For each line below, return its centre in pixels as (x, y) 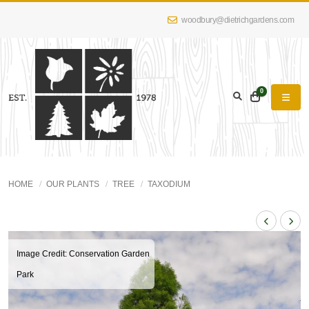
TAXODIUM (169, 184)
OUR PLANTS (73, 184)
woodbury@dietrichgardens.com (237, 20)
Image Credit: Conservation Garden (83, 254)
